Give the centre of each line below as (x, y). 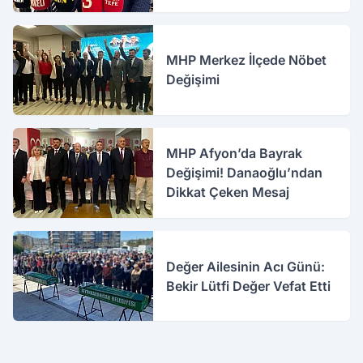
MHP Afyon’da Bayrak (235, 154)
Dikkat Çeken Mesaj (228, 192)
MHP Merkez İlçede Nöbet (247, 60)
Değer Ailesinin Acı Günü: (246, 266)
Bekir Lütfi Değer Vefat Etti (249, 286)
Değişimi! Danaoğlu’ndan (245, 173)
